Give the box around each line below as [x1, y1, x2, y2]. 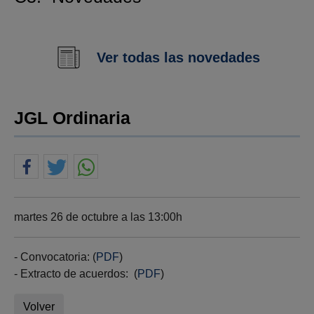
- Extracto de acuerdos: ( [14, 268, 137, 280]
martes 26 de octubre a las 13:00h [14, 211, 182, 224]
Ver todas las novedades [96, 50, 260, 66]
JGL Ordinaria [14, 108, 130, 128]
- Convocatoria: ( [14, 251, 96, 264]
